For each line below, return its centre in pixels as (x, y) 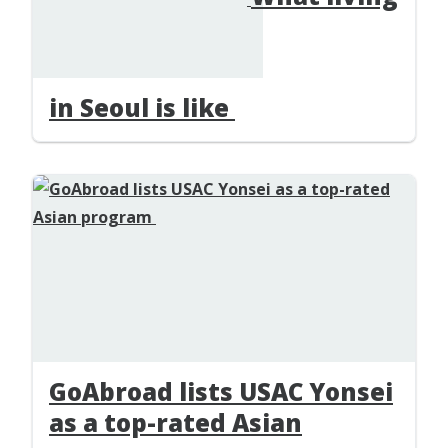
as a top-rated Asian (175, 422)
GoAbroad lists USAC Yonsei (221, 391)
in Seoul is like (142, 108)
